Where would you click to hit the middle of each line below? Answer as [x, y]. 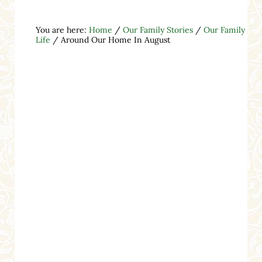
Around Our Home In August [114, 39]
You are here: [62, 30]
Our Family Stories [158, 30]
